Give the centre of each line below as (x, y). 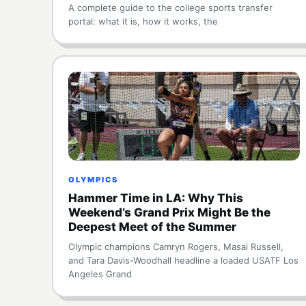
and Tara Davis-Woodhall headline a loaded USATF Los (183, 260)
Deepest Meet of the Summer (152, 227)
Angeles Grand (100, 274)
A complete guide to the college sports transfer (170, 8)
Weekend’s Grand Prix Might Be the (169, 212)
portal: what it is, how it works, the (143, 21)
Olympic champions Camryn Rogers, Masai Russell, (176, 247)
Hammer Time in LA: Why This (156, 198)
